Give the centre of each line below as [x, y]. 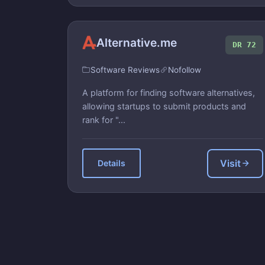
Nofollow [185, 70]
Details [112, 163]
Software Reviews [125, 70]
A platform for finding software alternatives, [169, 93]
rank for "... [104, 120]
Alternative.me [137, 42]
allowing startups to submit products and [164, 106]
